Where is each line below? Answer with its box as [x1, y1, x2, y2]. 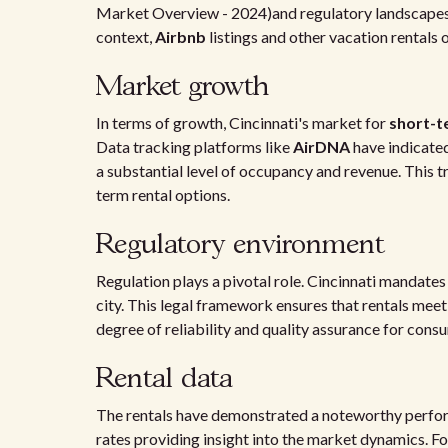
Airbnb [155, 27, 206, 46]
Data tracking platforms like [96, 137, 293, 156]
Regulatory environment [96, 232, 384, 259]
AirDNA [293, 137, 350, 156]
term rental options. [96, 185, 230, 204]
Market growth [96, 74, 269, 101]
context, [96, 27, 155, 46]
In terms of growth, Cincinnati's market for [96, 113, 389, 132]
